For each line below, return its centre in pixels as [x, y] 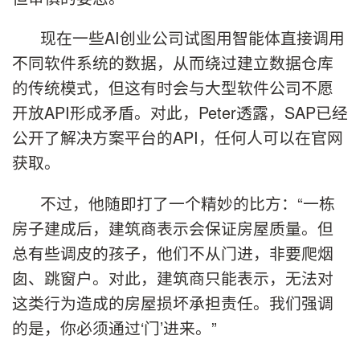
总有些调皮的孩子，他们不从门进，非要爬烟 [173, 253]
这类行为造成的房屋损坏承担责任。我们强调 [173, 303]
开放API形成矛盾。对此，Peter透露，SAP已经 [180, 112]
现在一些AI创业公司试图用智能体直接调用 [192, 38]
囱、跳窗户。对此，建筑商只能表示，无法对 [173, 278]
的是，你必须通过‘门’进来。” [115, 328]
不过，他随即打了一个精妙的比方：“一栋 [188, 203]
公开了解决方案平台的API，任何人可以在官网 [178, 137]
